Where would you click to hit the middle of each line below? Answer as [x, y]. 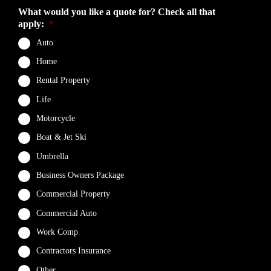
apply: [31, 24]
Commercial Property [73, 194]
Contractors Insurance [73, 251]
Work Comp [57, 232]
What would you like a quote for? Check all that [117, 12]
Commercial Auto [67, 213]
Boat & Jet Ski [61, 137]
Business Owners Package [80, 175]
